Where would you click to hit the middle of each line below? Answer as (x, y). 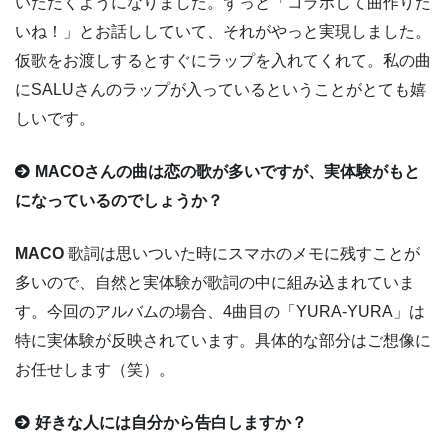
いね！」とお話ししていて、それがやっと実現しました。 (223, 32)
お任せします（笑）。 (95, 370)
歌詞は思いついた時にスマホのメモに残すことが (242, 254)
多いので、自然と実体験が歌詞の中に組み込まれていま (215, 283)
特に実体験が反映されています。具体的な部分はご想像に (223, 341)
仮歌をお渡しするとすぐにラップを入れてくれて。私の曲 (223, 61)
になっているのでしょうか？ (119, 201)
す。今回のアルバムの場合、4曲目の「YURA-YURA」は (220, 312)
